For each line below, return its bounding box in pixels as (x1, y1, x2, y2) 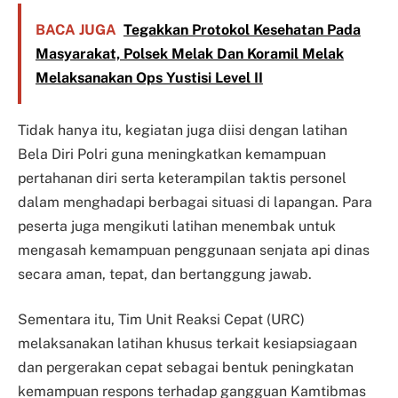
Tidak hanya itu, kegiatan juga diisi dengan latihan (18, 121, 347, 139)
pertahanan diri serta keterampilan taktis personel (18, 169, 346, 187)
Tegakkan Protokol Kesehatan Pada (123, 20, 361, 38)
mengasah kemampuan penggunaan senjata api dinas (18, 241, 370, 259)
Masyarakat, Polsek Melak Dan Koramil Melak (35, 44, 344, 62)
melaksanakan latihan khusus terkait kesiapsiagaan (18, 335, 357, 353)
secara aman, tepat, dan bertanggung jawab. (18, 265, 312, 283)
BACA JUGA (35, 20, 116, 38)
